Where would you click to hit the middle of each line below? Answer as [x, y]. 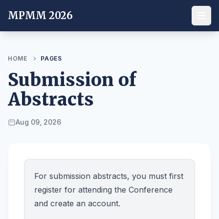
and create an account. [77, 203]
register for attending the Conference [103, 190]
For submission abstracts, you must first [109, 176]
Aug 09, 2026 [38, 122]
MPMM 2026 [40, 15]
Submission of [72, 80]
